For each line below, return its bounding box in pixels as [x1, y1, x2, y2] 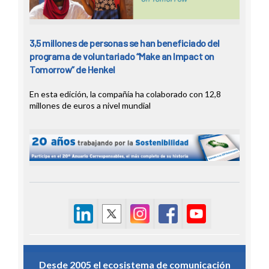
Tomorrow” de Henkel [29, 64, 115, 76]
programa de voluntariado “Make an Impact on [29, 50, 214, 62]
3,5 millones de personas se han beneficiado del [29, 37, 220, 49]
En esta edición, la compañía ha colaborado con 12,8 [29, 89, 221, 100]
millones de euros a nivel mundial [29, 100, 151, 111]
